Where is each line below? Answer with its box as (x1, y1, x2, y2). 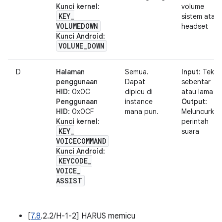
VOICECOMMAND (56, 136, 107, 146)
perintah (181, 117, 209, 126)
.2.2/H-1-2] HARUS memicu (41, 211, 135, 221)
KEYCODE (58, 156, 88, 166)
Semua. (125, 67, 149, 76)
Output (181, 97, 205, 106)
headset (181, 22, 208, 31)
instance (125, 97, 153, 106)
